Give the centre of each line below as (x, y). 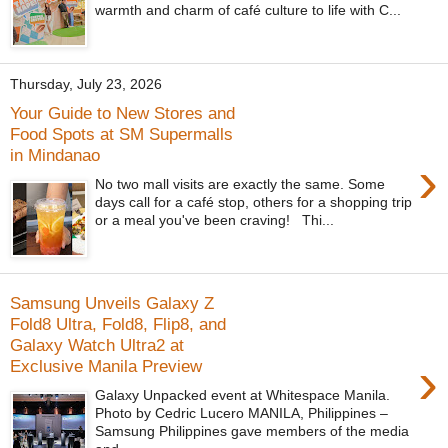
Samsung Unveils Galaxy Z (112, 302)
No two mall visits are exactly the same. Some (240, 183)
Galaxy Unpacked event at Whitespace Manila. (245, 394)
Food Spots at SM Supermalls (121, 133)
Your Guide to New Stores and (122, 112)
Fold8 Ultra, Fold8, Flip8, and (118, 323)
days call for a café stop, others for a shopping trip (254, 201)
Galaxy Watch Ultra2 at (97, 344)
